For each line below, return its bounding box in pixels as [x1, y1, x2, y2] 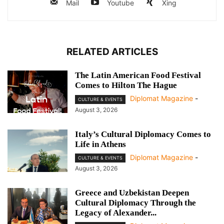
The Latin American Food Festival [75, 70, 201, 80]
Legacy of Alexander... [75, 207, 156, 217]
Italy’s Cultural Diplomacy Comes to [75, 129, 211, 139]
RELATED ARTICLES [66, 46, 158, 58]
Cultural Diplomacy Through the [75, 197, 196, 207]
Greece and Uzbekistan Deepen [75, 187, 189, 197]
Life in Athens [75, 139, 126, 149]
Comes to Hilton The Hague [75, 80, 177, 90]
